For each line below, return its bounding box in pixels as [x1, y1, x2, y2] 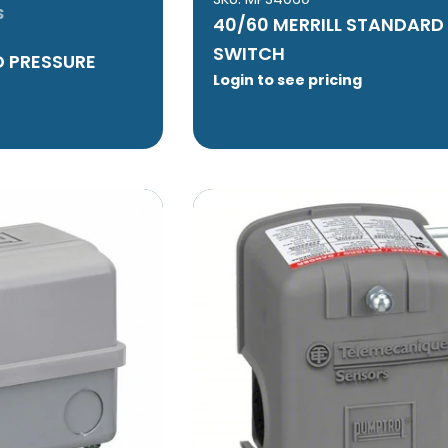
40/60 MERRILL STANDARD [213, 11, 445, 37]
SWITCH [213, 40, 286, 66]
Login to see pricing [213, 69, 363, 90]
